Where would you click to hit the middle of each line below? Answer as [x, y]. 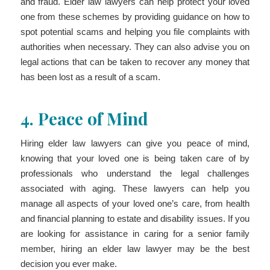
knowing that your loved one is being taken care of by [135, 158]
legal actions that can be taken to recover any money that [135, 61]
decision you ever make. [68, 263]
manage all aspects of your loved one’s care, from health [135, 203]
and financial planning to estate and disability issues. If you [135, 218]
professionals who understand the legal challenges [135, 173]
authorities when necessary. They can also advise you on [135, 46]
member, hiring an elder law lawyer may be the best [135, 248]
